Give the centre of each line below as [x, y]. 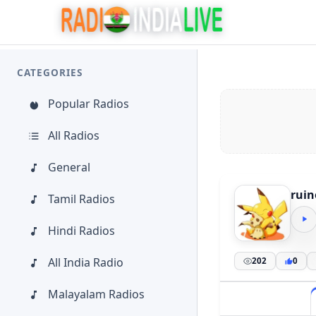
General [69, 167]
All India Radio [86, 262]
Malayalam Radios [96, 294]
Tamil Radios [81, 199]
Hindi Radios [81, 231]
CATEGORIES [50, 72]
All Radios [74, 135]
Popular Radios [89, 104]
